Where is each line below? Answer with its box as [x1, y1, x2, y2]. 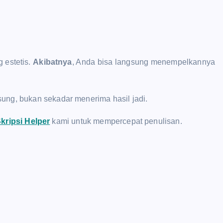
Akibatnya [33, 57, 72, 66]
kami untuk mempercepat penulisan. [50, 116, 182, 125]
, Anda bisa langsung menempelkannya [72, 57, 216, 66]
